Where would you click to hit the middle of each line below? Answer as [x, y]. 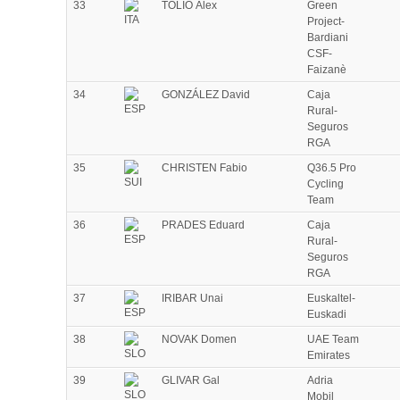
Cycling [325, 184]
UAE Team [333, 340]
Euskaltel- [331, 299]
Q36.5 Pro [332, 168]
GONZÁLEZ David [206, 95]
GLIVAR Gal [191, 381]
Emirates [329, 356]
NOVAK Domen [199, 340]
